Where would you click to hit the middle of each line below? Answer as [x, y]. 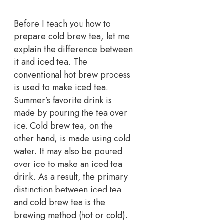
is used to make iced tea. [61, 87]
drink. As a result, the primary [71, 177]
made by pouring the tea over [70, 113]
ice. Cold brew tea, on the [63, 125]
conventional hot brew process [72, 74]
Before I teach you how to [62, 23]
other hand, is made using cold [72, 138]
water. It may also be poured [68, 151]
